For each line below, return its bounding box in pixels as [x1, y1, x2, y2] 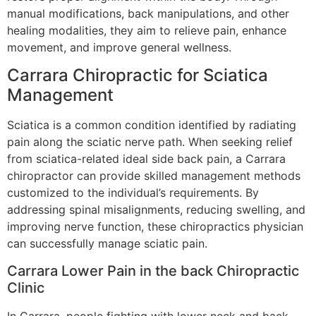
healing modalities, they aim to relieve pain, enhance [7, 23, 286, 37]
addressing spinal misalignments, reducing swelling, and [7, 202, 305, 217]
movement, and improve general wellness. [7, 39, 231, 54]
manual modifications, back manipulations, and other [7, 6, 289, 20]
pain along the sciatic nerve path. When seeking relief [7, 135, 293, 150]
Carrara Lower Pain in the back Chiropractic [7, 262, 299, 279]
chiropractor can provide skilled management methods [7, 169, 300, 183]
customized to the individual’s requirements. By [7, 186, 259, 200]
